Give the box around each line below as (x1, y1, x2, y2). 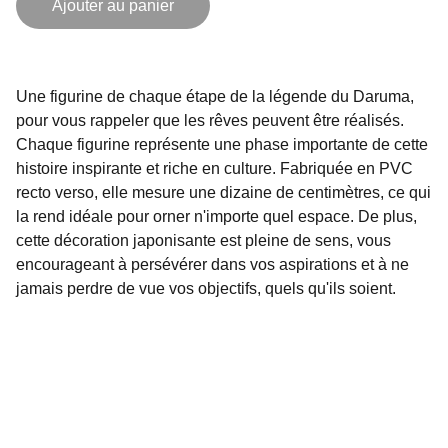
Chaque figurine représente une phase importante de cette (16, 136, 428, 153)
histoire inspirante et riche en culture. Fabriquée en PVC (16, 160, 413, 177)
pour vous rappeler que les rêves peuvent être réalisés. (16, 112, 404, 129)
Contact (60, 391, 134, 413)
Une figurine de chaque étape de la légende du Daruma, (16, 88, 414, 105)
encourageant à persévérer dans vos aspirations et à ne (16, 256, 409, 273)
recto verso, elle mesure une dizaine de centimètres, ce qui (16, 184, 431, 201)
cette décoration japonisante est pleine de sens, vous (16, 232, 391, 249)
